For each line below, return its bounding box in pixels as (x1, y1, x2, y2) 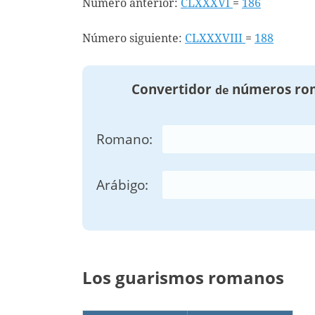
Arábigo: (96, 176, 148, 195)
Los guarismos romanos (82, 266, 284, 290)
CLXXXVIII (185, 32, 245, 45)
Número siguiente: (82, 32, 185, 45)
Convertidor (131, 80, 215, 98)
